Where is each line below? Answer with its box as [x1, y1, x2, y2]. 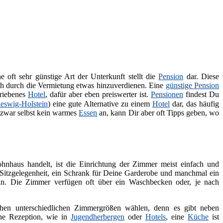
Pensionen [151, 90, 183, 99]
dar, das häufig [169, 99, 220, 108]
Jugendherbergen [71, 212, 125, 221]
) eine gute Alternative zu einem [47, 99, 152, 108]
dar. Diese [183, 72, 220, 81]
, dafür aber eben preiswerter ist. [45, 90, 151, 99]
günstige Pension [165, 81, 220, 90]
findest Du [183, 90, 219, 99]
